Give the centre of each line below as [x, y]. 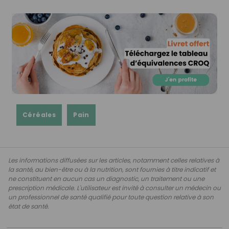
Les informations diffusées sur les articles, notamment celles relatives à [114, 160]
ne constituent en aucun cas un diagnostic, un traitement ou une [106, 178]
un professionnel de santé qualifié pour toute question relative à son [111, 197]
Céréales [39, 114]
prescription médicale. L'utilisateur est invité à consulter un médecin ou [114, 188]
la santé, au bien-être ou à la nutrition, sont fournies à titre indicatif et [112, 169]
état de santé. [29, 206]
